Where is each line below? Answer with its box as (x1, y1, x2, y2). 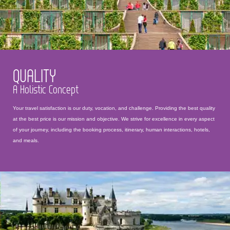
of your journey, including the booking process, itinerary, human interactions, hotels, (13, 127, 210, 132)
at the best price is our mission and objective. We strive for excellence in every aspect (13, 116, 215, 122)
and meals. (13, 138, 39, 143)
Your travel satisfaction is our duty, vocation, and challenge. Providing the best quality (13, 105, 215, 111)
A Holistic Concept (13, 82, 79, 97)
